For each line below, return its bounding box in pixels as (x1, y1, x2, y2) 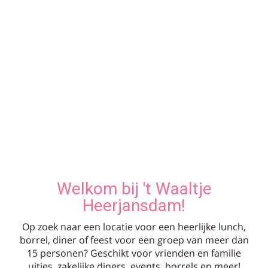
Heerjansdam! (83, 196, 185, 215)
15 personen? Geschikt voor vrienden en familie (27, 246, 241, 260)
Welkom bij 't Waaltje (56, 179, 212, 199)
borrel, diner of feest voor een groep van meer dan (19, 233, 249, 246)
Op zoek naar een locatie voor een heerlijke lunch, (22, 220, 246, 233)
